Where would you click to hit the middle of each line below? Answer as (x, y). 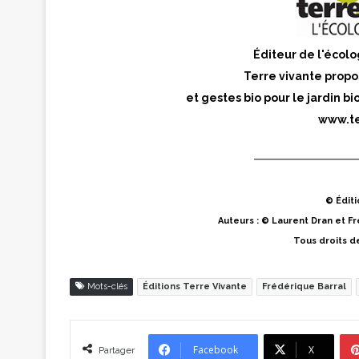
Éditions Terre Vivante (195, 286)
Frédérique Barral (304, 286)
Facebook (216, 349)
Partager (117, 350)
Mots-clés (106, 286)
